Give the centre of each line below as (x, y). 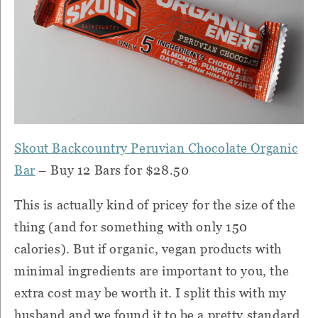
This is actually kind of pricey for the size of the (155, 205)
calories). (42, 249)
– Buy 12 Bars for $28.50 (112, 170)
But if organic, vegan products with (177, 249)
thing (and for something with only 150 (131, 227)
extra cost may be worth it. (93, 293)
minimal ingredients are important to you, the (152, 271)
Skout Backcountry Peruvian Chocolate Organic (156, 148)
